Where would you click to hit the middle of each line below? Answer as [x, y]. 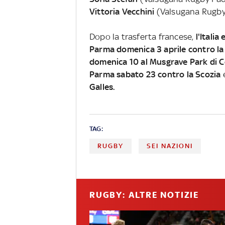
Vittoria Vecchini [123, 11]
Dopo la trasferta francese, [142, 36]
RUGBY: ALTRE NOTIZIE [144, 195]
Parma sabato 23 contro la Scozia [155, 74]
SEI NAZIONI [170, 146]
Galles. [102, 87]
